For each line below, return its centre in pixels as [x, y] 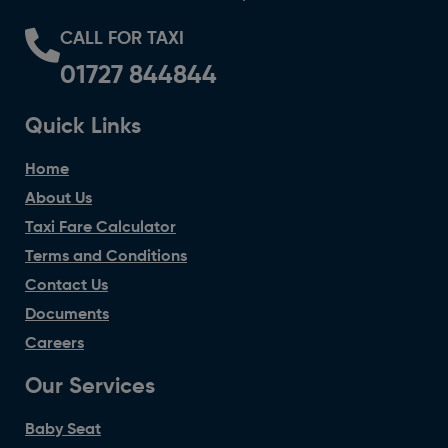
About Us [58, 198]
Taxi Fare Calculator [100, 227]
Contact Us [66, 285]
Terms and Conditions [106, 256]
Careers [54, 343]
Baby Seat [63, 429]
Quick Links [83, 126]
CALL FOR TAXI [122, 38]
